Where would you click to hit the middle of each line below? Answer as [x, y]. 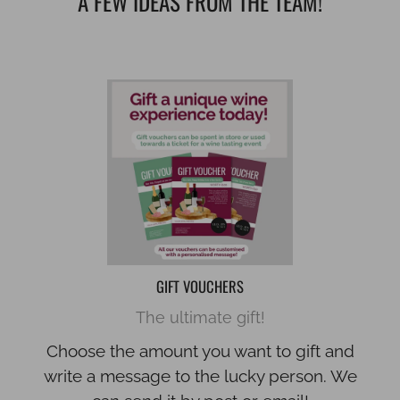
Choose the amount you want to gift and [200, 351]
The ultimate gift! [200, 318]
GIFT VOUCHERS [200, 287]
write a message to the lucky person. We [200, 376]
